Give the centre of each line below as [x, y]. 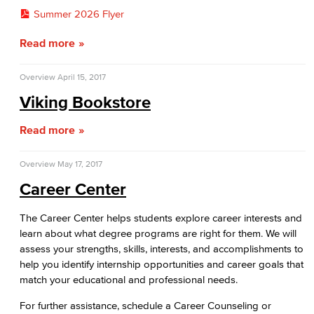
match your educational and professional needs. [129, 279]
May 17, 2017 [80, 164]
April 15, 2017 [82, 77]
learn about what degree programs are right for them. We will [158, 233]
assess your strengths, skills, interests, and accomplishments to [162, 248]
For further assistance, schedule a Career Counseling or [145, 305]
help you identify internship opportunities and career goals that [162, 264]
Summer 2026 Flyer [78, 14]
